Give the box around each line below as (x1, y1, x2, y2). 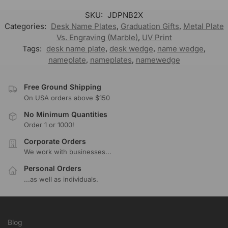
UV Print (141, 33, 172, 43)
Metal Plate (183, 21, 224, 32)
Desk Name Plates (50, 21, 117, 32)
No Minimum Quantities (24, 109, 107, 119)
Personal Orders (24, 164, 81, 173)
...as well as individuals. (24, 175, 98, 183)
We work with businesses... (24, 148, 111, 156)
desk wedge (109, 44, 153, 54)
